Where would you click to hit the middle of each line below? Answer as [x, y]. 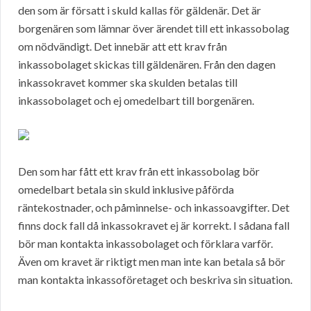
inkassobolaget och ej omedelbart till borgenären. [136, 101]
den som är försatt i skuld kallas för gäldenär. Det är [140, 10]
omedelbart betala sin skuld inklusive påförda [126, 190]
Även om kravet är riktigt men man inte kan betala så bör [152, 262]
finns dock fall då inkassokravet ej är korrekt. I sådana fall [154, 226]
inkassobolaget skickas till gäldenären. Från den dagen [147, 65]
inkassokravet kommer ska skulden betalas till [128, 83]
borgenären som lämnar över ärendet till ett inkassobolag [154, 28]
